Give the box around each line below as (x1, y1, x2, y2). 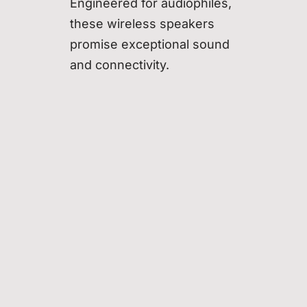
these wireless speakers (70, 16, 214, 31)
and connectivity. (70, 57, 169, 72)
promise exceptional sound (70, 36, 230, 51)
